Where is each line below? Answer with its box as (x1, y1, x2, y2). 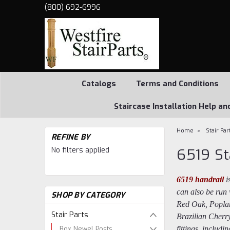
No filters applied (51, 145, 109, 155)
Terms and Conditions (136, 79, 219, 89)
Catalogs (81, 79, 116, 89)
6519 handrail (177, 175, 224, 184)
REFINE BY (51, 132, 90, 142)
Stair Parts (51, 210, 88, 220)
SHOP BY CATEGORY (51, 190, 125, 200)
